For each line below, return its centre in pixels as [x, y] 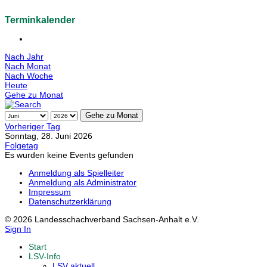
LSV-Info [45, 257]
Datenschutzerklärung [70, 202]
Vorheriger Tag [32, 127]
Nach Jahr [24, 57]
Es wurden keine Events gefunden [69, 155]
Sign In [18, 229]
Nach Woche [29, 76]
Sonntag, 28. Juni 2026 [49, 136]
